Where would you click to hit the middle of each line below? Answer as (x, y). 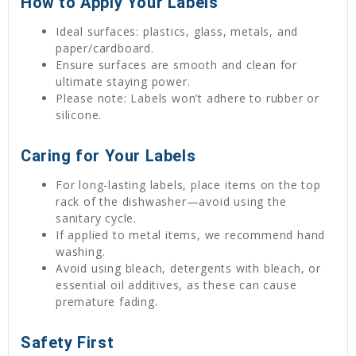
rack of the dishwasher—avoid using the (171, 201)
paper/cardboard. (105, 48)
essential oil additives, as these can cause (176, 284)
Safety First (68, 342)
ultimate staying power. (123, 81)
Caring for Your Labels (108, 155)
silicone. (79, 114)
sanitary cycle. (97, 218)
